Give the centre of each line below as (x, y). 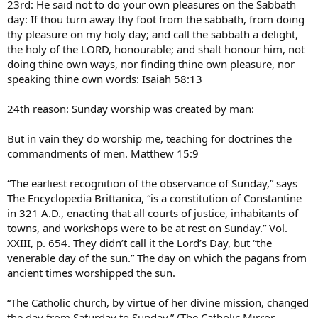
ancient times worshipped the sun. (91, 272)
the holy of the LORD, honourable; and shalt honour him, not (156, 49)
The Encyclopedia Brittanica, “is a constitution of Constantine (154, 198)
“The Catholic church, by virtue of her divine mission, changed (158, 302)
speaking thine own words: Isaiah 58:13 (105, 78)
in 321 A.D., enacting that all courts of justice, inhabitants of (153, 213)
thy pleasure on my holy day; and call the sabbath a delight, (153, 34)
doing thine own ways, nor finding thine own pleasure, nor (151, 64)
